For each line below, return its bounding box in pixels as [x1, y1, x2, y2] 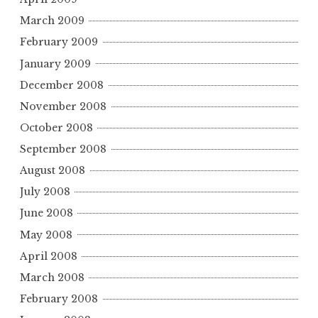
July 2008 [20, 185, 70, 199]
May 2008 [20, 228, 72, 241]
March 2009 [20, 14, 84, 28]
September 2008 [20, 143, 106, 156]
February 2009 [20, 35, 98, 49]
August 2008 [20, 164, 85, 177]
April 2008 [20, 249, 77, 263]
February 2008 [20, 292, 98, 305]
